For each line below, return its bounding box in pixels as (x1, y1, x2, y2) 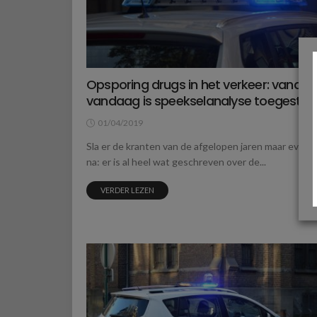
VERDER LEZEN (100, 185, 154, 195)
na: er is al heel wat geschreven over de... (86, 156, 266, 168)
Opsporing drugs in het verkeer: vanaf (86, 76, 306, 94)
